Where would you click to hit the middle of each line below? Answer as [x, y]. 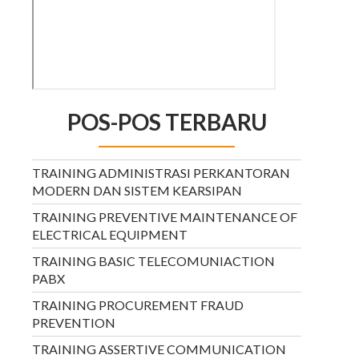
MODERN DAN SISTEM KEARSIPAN [137, 190]
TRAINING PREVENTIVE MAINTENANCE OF [165, 216]
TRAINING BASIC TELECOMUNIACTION [153, 260]
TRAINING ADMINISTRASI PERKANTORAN [161, 172]
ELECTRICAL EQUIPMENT [110, 234]
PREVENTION [74, 322]
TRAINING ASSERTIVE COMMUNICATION [159, 349]
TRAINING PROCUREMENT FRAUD [138, 305]
